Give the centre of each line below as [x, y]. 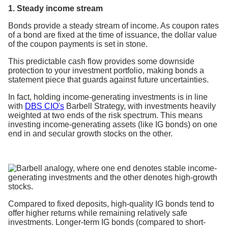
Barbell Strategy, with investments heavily [140, 106]
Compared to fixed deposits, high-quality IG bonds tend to [111, 204]
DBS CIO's [45, 106]
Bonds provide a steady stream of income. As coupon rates [113, 25]
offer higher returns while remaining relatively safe [98, 213]
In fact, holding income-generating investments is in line [108, 97]
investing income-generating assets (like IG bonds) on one [113, 124]
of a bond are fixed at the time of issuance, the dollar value [112, 35]
